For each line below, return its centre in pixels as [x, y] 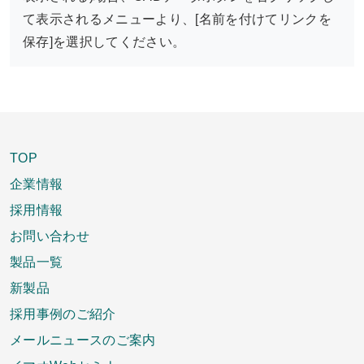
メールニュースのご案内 [83, 339]
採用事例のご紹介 [63, 313]
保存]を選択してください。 [104, 41]
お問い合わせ [50, 235]
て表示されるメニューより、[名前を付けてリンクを [177, 19]
